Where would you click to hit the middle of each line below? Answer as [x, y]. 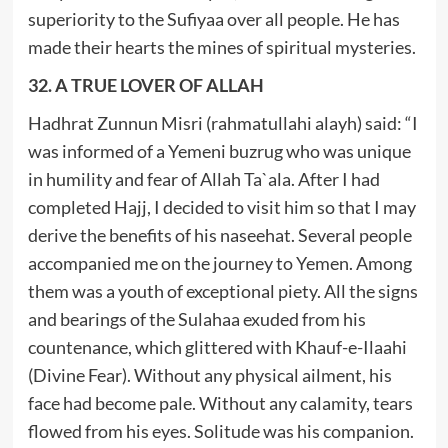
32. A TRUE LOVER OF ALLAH [145, 84]
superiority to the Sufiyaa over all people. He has [213, 18]
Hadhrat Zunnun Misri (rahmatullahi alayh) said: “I [222, 122]
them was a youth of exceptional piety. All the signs [222, 290]
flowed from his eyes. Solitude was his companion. [220, 430]
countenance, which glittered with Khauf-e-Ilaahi [217, 346]
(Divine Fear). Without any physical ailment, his [209, 374]
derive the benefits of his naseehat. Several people [219, 234]
